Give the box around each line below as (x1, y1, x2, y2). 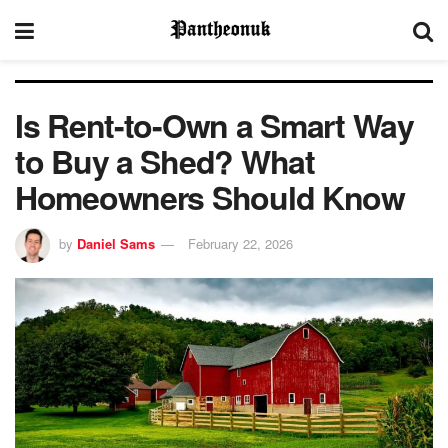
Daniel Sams (77, 233, 155, 253)
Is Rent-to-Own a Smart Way (15, 102, 414, 148)
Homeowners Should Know (15, 174, 405, 220)
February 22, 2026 (188, 233, 293, 253)
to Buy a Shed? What (15, 138, 315, 184)
